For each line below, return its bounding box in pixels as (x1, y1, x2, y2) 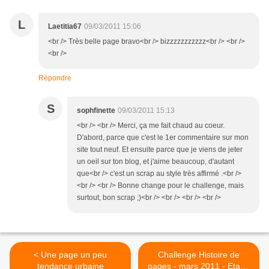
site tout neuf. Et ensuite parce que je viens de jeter (77, 145, 243, 154)
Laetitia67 (48, 22, 82, 31)
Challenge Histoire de (158, 250, 240, 260)
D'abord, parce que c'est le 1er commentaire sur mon (77, 133, 249, 142)
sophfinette (77, 106, 115, 115)
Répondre (38, 74, 71, 83)
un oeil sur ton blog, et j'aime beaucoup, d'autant (77, 157, 234, 166)
